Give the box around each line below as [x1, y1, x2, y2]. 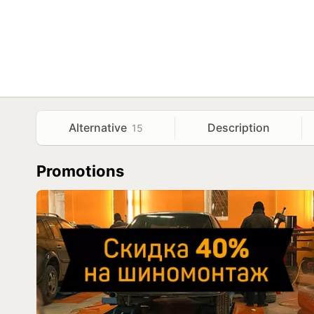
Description [207, 121, 271, 135]
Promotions [36, 162, 124, 180]
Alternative [69, 121, 130, 135]
